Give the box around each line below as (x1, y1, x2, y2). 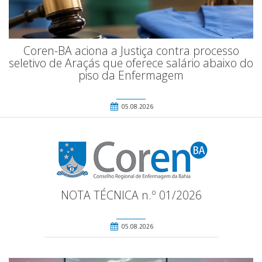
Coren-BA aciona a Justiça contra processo (23, 42, 239, 58)
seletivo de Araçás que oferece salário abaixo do (9, 54, 253, 71)
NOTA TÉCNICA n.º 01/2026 (60, 187, 202, 203)
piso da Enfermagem (78, 67, 184, 83)
